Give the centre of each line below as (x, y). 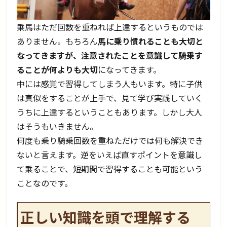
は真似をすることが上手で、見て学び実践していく (110, 98)
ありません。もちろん (58, 41)
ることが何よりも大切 (58, 70)
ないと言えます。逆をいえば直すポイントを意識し (110, 155)
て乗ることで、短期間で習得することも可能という (110, 169)
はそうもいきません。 (58, 126)
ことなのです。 (45, 183)
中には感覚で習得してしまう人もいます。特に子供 (110, 84)
